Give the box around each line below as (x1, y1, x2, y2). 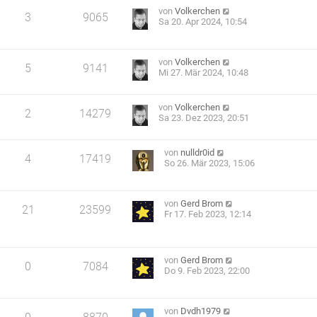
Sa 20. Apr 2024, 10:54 (158, 16, 248, 28)
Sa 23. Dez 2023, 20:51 (158, 113, 250, 124)
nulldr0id (180, 147, 215, 158)
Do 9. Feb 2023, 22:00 (164, 265, 250, 276)
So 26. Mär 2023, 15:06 (164, 158, 255, 169)
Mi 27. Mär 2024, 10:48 (158, 67, 249, 79)
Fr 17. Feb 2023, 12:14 (164, 209, 252, 220)
